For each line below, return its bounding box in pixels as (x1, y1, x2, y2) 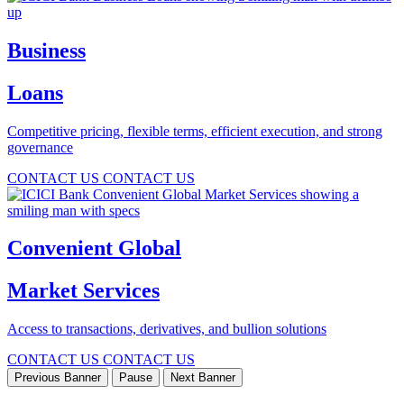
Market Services (7, 279, 160, 303)
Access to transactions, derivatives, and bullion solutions (7, 321, 326, 337)
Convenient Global (7, 236, 181, 261)
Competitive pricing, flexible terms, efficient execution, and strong (7, 123, 382, 139)
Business (7, 38, 86, 62)
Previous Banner (14, 371, 101, 385)
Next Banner (170, 371, 235, 385)
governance (7, 139, 73, 155)
